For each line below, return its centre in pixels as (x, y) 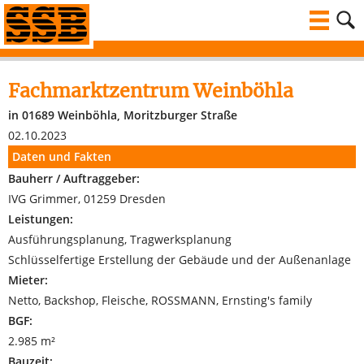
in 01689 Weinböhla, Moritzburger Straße (123, 115)
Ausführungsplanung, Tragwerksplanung (120, 239)
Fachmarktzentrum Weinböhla (151, 91)
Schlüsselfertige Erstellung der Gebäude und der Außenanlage (180, 260)
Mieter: (28, 280)
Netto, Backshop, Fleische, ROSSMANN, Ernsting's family (160, 300)
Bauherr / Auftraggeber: (74, 178)
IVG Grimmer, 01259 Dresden (87, 199)
